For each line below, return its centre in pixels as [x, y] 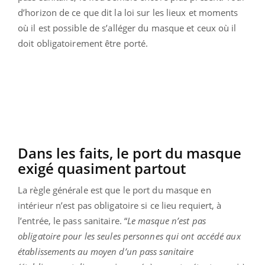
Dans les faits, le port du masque [130, 153]
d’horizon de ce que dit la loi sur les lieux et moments [128, 13]
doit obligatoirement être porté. [83, 43]
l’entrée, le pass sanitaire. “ [73, 221]
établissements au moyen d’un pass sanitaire [106, 252]
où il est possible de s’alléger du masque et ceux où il [127, 28]
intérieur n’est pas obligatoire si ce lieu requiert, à [120, 206]
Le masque [148, 221]
